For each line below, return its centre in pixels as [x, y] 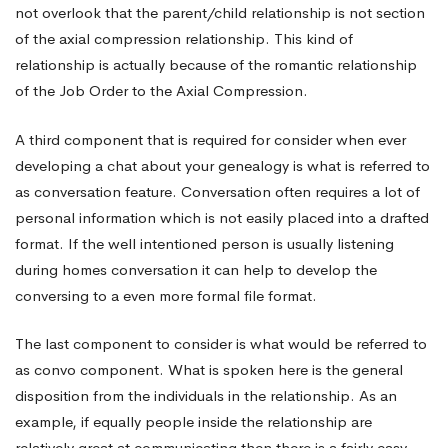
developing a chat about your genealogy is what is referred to [222, 165]
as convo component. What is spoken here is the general [209, 369]
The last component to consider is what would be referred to [221, 343]
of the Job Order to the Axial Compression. [161, 90]
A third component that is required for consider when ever [210, 139]
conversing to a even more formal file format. [166, 295]
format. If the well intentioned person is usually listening [204, 243]
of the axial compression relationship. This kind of [184, 38]
